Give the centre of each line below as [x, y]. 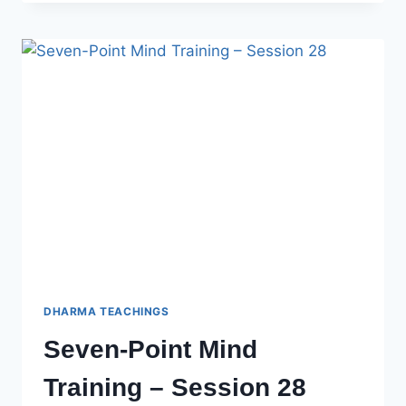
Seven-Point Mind [150, 349]
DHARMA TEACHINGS [106, 311]
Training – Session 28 [175, 387]
